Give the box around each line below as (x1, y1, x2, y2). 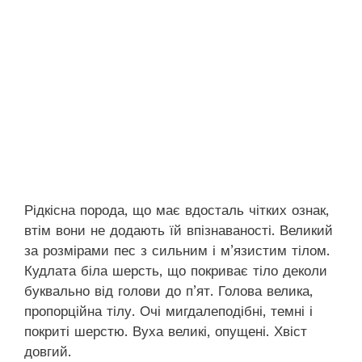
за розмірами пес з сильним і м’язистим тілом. (24, 242, 330, 259)
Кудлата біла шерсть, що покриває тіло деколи (24, 263, 327, 280)
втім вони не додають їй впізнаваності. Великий (24, 222, 333, 239)
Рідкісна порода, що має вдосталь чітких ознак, (24, 202, 329, 219)
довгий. (24, 343, 71, 360)
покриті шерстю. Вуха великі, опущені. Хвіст (24, 323, 307, 340)
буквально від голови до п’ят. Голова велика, (24, 283, 313, 300)
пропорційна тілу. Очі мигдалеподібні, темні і (24, 303, 313, 320)
